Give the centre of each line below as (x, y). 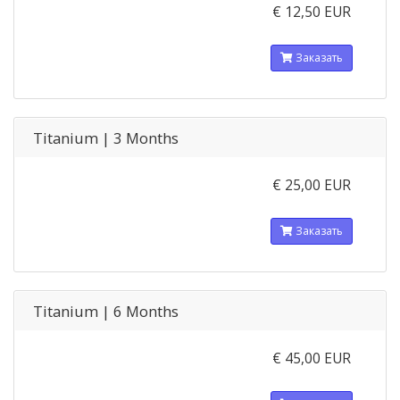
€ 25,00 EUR (311, 185)
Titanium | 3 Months (106, 138)
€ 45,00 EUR (311, 358)
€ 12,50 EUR (311, 12)
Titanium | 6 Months (106, 311)
